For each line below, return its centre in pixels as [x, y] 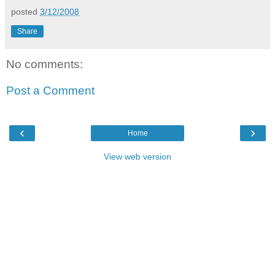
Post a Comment [50, 91]
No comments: [45, 64]
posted [25, 11]
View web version [137, 156]
